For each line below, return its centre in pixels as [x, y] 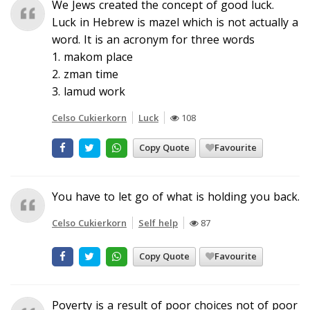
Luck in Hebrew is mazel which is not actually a [175, 22]
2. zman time [85, 74]
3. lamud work [89, 91]
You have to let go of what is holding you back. [176, 196]
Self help [158, 222]
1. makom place [92, 56]
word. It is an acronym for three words [153, 39]
